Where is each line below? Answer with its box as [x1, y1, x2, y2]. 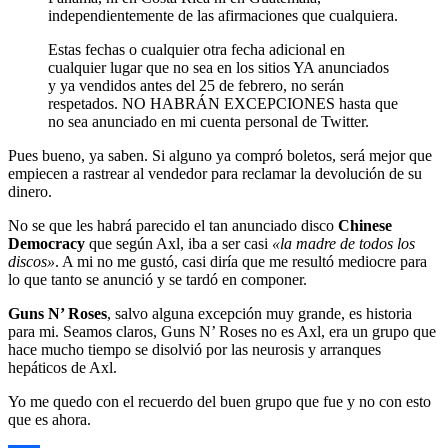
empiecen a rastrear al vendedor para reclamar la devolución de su [8, 164, 422, 182]
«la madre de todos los [272, 234, 415, 252]
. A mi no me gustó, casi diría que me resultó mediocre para [55, 252, 427, 270]
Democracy [8, 234, 85, 252]
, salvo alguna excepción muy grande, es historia [107, 304, 412, 322]
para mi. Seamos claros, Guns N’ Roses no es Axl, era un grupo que [8, 322, 436, 340]
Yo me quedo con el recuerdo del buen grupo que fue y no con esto [8, 392, 431, 410]
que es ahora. [8, 410, 91, 428]
